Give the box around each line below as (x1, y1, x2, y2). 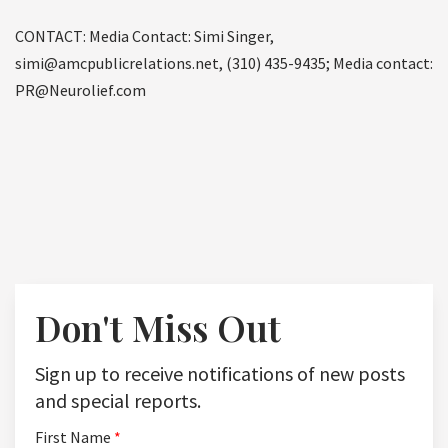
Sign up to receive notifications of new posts (35, 361, 405, 387)
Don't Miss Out (35, 303, 281, 352)
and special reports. (35, 388, 201, 414)
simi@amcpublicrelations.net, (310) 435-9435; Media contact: (15, 53, 433, 74)
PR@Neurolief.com (15, 80, 146, 101)
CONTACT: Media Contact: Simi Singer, (15, 26, 274, 47)
